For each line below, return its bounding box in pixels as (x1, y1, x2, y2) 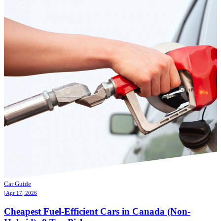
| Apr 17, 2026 (4, 190, 37, 196)
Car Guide (4, 180, 31, 188)
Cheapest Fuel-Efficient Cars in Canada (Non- (4, 206, 190, 217)
